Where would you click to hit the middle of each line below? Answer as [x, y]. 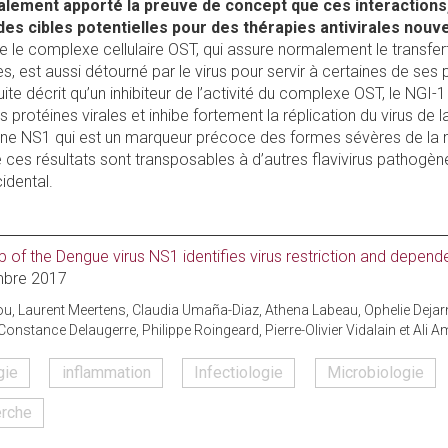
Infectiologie [239, 373]
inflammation [106, 373]
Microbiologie [375, 373]
